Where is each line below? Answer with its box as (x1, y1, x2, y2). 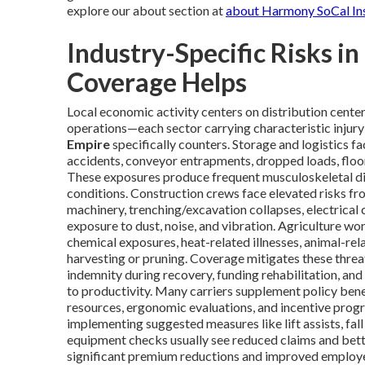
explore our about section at (67, 2, 226, 18)
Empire (67, 135, 110, 152)
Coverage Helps (67, 65, 247, 98)
